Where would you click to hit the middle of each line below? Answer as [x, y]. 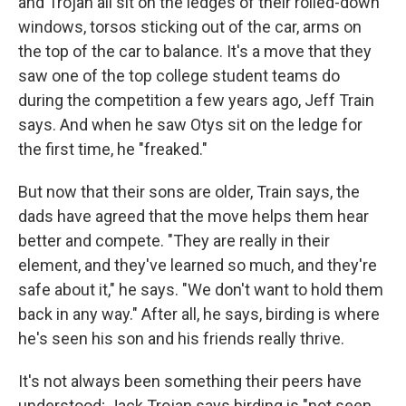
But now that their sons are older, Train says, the [189, 191]
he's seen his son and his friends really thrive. [181, 338]
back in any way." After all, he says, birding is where [199, 314]
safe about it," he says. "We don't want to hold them [201, 289]
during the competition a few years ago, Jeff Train [196, 100]
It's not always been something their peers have [190, 381]
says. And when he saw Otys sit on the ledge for [190, 124]
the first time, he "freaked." [113, 149]
